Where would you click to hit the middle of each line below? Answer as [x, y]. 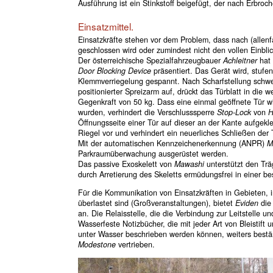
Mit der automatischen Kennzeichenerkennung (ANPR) [172, 144]
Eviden [246, 203]
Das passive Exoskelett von [126, 164]
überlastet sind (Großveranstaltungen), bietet [156, 203]
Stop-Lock [234, 112]
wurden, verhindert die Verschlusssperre [147, 112]
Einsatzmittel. [105, 27]
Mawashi [189, 164]
